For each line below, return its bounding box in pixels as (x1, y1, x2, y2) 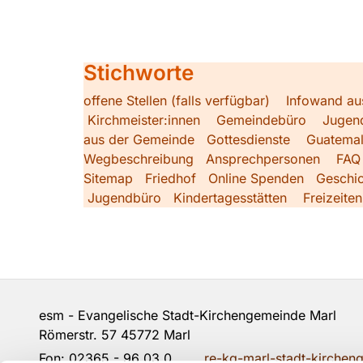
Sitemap (83, 169, 133, 186)
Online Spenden (208, 169, 304, 186)
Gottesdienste (207, 130, 290, 147)
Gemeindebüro (216, 111, 306, 128)
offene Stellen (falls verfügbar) (83, 92, 270, 109)
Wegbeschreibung (83, 150, 194, 167)
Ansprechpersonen (206, 150, 320, 167)
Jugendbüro (88, 189, 161, 206)
